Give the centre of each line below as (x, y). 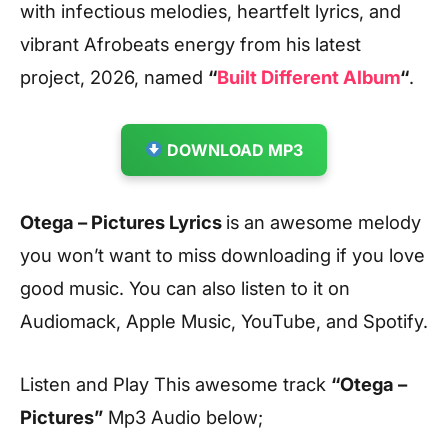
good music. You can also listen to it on (185, 287)
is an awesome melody (323, 221)
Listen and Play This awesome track (175, 383)
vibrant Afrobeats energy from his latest (190, 43)
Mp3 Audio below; (183, 416)
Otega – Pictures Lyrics (123, 221)
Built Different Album (308, 76)
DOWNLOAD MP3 (233, 149)
